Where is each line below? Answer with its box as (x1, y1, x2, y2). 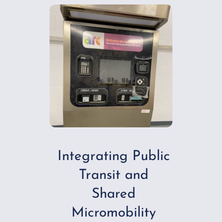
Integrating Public (57, 149, 170, 164)
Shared (91, 187, 136, 201)
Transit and (78, 168, 149, 182)
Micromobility (71, 206, 156, 220)
